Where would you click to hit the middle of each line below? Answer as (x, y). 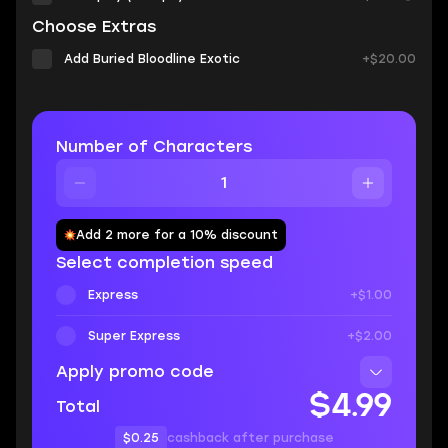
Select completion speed (164, 262)
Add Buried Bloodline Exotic (152, 59)
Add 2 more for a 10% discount (177, 235)
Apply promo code (135, 371)
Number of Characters (154, 146)
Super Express (134, 336)
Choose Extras (94, 26)
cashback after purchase (250, 438)
